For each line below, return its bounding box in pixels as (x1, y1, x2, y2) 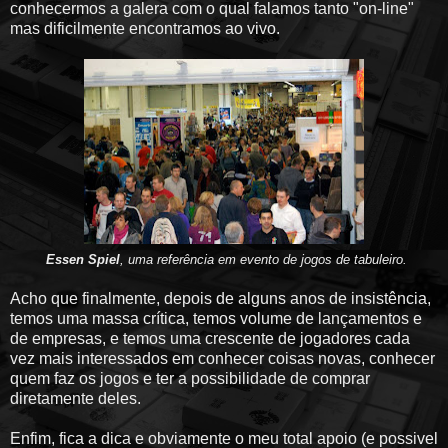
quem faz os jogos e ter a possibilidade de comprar (10, 369, 370, 387)
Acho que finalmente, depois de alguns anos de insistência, (10, 289, 431, 307)
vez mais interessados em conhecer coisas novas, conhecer (10, 349, 435, 367)
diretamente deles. (10, 389, 141, 407)
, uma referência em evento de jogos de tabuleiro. (119, 251, 407, 267)
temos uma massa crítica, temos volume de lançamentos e (10, 309, 422, 327)
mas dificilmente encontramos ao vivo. (10, 19, 280, 37)
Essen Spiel (45, 251, 120, 267)
